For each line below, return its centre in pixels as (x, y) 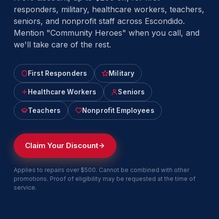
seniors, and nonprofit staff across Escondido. (99, 21)
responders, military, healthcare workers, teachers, (109, 9)
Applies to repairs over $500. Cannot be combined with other (101, 170)
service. (25, 187)
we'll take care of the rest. (62, 44)
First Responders (58, 73)
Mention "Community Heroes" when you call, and (107, 33)
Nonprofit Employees (118, 110)
